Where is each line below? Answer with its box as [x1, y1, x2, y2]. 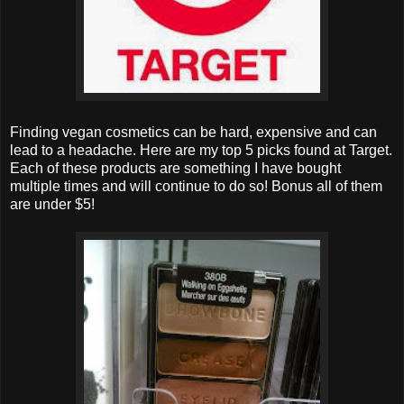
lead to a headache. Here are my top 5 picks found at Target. [10, 142, 392, 158]
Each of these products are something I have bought [10, 160, 341, 176]
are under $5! [10, 196, 95, 212]
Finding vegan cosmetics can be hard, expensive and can [10, 124, 377, 140]
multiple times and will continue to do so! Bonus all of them [10, 178, 382, 194]
